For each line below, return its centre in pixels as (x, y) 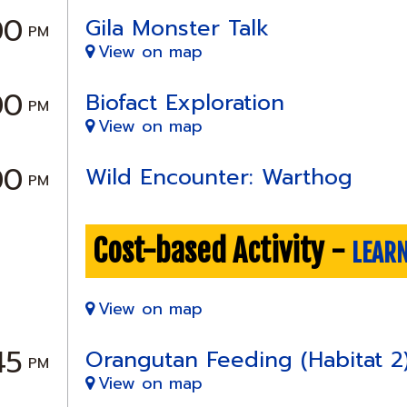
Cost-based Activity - (223, 251)
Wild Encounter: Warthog (219, 177)
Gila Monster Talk (178, 28)
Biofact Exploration (185, 102)
